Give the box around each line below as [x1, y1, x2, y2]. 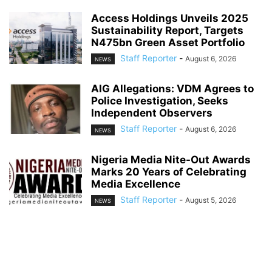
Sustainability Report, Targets [91, 24, 243, 37]
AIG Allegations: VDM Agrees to [91, 83, 254, 95]
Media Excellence [91, 177, 180, 190]
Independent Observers [91, 107, 212, 120]
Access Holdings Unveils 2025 [91, 12, 248, 25]
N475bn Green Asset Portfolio [91, 36, 245, 49]
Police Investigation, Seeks [91, 95, 228, 107]
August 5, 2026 [185, 195, 236, 205]
